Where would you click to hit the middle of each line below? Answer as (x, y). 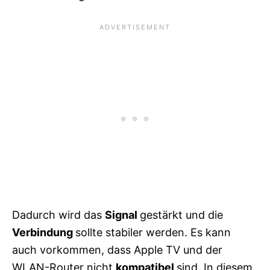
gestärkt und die (181, 215)
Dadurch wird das (58, 215)
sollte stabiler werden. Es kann (153, 232)
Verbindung (44, 232)
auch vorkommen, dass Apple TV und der (117, 250)
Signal (122, 215)
